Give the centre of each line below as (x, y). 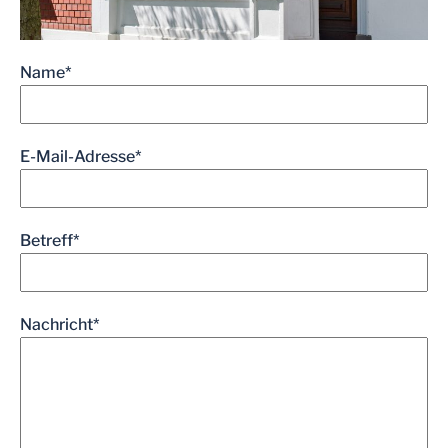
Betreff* (50, 241)
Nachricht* (60, 325)
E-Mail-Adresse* (81, 157)
